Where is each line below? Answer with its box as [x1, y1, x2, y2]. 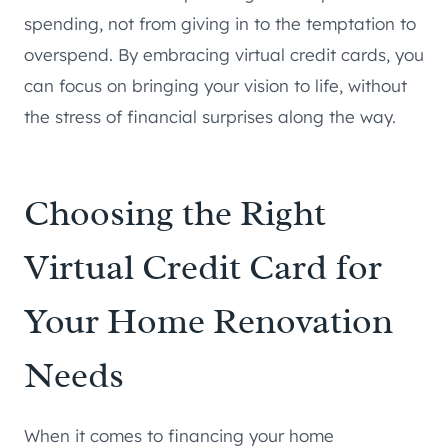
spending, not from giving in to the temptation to [24, 13, 416, 35]
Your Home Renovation [24, 298, 393, 345]
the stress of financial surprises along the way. [24, 106, 396, 128]
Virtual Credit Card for [24, 244, 382, 291]
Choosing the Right [24, 190, 326, 237]
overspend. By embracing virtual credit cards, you [24, 44, 424, 66]
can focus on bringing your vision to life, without [24, 75, 407, 97]
